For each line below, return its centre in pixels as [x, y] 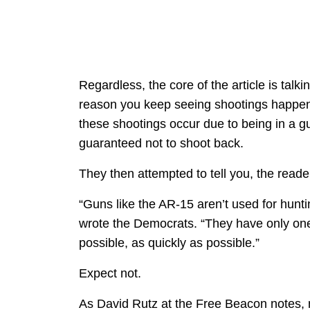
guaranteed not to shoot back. [161, 144]
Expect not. [110, 274]
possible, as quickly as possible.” [169, 243]
